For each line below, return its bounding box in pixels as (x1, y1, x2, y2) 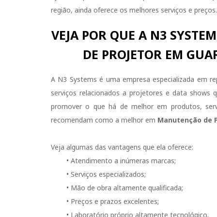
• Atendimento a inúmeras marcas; (66, 155, 176, 165)
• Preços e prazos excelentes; (66, 196, 159, 206)
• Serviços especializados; (66, 169, 146, 179)
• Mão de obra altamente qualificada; (66, 183, 183, 192)
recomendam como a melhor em (51, 115, 157, 124)
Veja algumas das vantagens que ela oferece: (51, 142, 193, 152)
